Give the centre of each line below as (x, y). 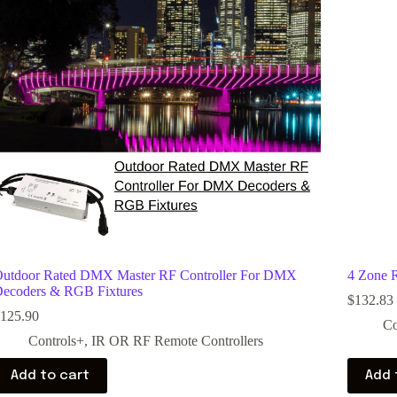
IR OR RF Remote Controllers (177, 341)
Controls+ (56, 341)
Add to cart (50, 376)
